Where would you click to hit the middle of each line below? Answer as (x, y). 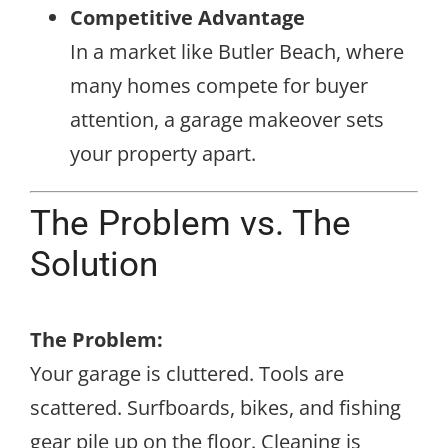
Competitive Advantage (187, 18)
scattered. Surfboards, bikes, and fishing (215, 408)
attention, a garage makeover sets (227, 120)
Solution (94, 264)
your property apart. (163, 154)
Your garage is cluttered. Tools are (187, 374)
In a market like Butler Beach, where (237, 52)
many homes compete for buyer (219, 86)
